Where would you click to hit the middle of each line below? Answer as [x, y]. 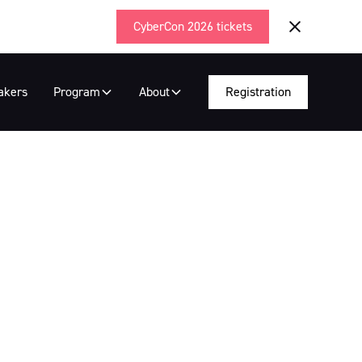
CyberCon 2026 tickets [192, 26]
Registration [258, 91]
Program [76, 91]
